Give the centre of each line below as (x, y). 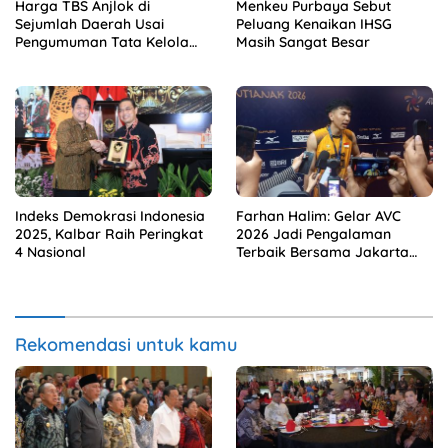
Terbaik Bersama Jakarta (322, 251)
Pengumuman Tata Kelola (102, 42)
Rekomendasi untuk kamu (126, 344)
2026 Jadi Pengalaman (313, 233)
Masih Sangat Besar (303, 42)
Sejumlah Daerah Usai (89, 24)
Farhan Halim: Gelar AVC (318, 215)
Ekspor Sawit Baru (76, 60)
